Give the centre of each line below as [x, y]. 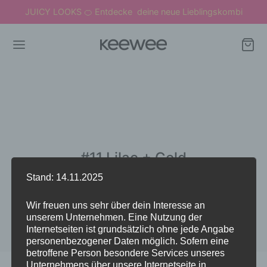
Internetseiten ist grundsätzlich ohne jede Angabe [130, 229]
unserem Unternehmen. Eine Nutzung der [114, 217]
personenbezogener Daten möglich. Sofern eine [127, 241]
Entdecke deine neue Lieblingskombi [167, 12]
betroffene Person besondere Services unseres [125, 253]
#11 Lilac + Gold [133, 157]
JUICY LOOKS [54, 12]
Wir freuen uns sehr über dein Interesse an [115, 205]
